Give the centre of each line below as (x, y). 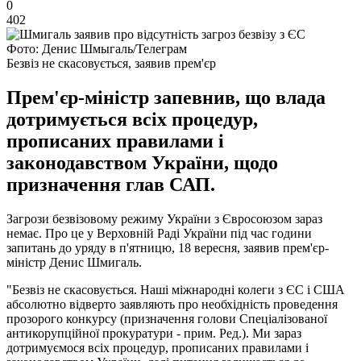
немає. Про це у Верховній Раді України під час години (159, 233)
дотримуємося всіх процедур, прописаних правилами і (158, 347)
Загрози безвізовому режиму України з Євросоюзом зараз (164, 218)
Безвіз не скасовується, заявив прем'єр (111, 63)
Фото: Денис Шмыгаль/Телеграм (97, 48)
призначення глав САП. (111, 184)
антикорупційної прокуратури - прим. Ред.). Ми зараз (154, 333)
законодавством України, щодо (142, 162)
